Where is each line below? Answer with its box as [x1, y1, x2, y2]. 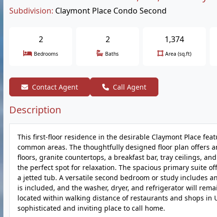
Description [9, 103, 61, 116]
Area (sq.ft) [165, 50, 191, 57]
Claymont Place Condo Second [55, 5, 167, 16]
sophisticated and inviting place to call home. [17, 203, 165, 213]
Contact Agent [32, 82, 78, 92]
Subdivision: [9, 5, 53, 16]
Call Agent [113, 82, 146, 92]
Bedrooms [34, 50, 58, 57]
